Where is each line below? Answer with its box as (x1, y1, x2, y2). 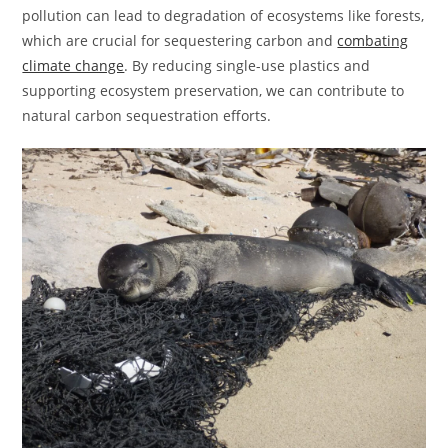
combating (337, 30, 409, 50)
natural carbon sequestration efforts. (22, 105, 272, 125)
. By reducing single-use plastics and (124, 55, 371, 75)
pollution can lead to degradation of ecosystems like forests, (22, 5, 425, 25)
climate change (22, 55, 125, 75)
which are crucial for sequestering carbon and (22, 30, 338, 50)
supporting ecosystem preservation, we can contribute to (22, 80, 405, 100)
